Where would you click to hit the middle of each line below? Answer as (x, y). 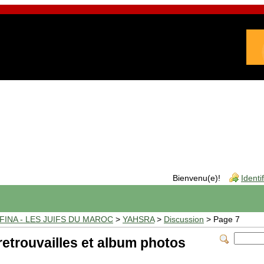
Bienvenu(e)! (197, 178)
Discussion (184, 220)
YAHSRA (138, 220)
